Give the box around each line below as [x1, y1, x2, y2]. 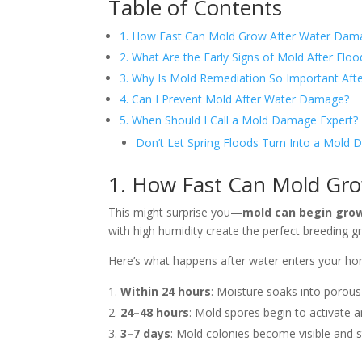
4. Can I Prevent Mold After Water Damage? [120, 91, 350, 107]
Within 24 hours [120, 284, 212, 300]
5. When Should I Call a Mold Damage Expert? [120, 112, 359, 128]
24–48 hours [120, 305, 190, 321]
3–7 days [120, 326, 171, 342]
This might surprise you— [108, 204, 243, 221]
